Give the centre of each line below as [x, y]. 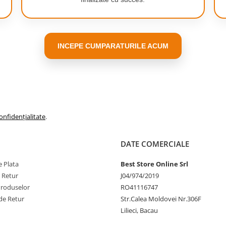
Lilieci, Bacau [139, 210]
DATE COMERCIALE [155, 144]
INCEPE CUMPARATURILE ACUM [113, 46]
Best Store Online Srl [154, 164]
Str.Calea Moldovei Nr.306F [161, 199]
